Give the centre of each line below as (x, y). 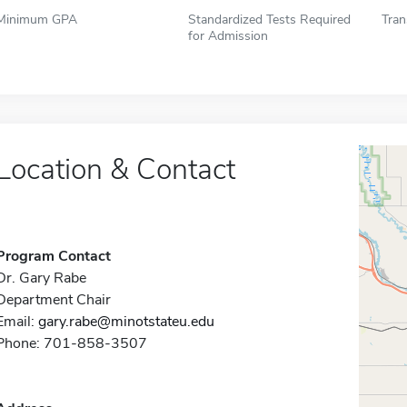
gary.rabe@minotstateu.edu (126, 322)
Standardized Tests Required (270, 19)
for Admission (228, 35)
